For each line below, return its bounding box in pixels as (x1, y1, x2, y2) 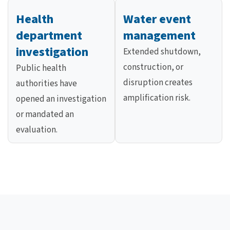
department (16, 27, 82, 45)
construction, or (123, 61, 183, 74)
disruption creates (123, 76, 193, 89)
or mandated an (16, 108, 74, 121)
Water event (123, 10, 191, 29)
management (123, 27, 196, 45)
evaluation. (16, 124, 57, 137)
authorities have (16, 78, 77, 90)
